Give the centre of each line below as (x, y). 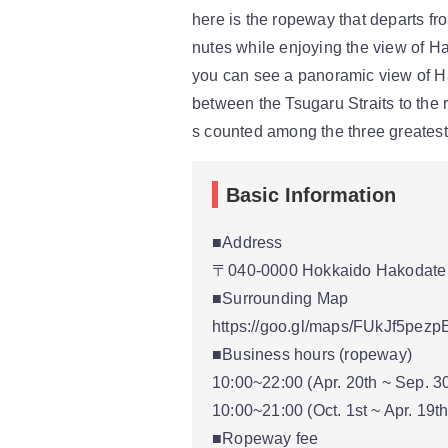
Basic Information (311, 194)
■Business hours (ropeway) (312, 354)
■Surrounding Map (280, 298)
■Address (247, 242)
